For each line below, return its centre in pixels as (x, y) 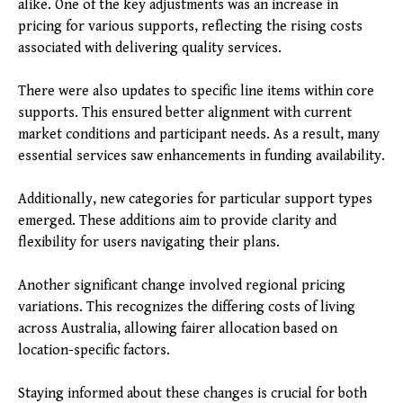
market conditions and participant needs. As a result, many (199, 135)
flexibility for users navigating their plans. (149, 243)
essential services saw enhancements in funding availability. (201, 157)
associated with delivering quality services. (150, 49)
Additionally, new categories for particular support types (195, 200)
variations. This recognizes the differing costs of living (187, 308)
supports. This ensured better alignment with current (185, 113)
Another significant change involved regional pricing (182, 286)
